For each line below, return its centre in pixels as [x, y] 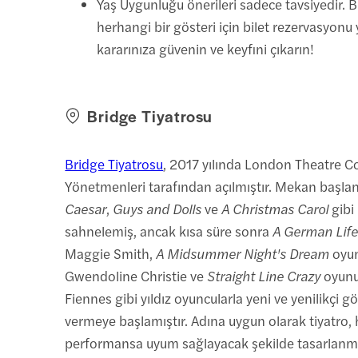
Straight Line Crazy [264, 275]
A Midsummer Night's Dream [243, 253]
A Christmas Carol [275, 208]
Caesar [86, 208]
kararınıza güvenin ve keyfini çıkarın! [206, 48]
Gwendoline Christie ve [136, 275]
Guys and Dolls [157, 208]
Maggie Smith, [111, 253]
